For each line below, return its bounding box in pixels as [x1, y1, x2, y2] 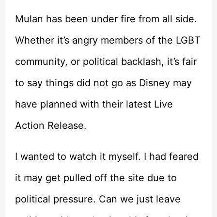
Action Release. [15, 119, 87, 131]
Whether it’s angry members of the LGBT [15, 34, 201, 46]
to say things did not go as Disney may [15, 77, 192, 89]
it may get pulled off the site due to [15, 171, 177, 184]
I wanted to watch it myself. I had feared [15, 150, 199, 162]
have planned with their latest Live [15, 98, 173, 110]
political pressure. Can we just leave [15, 193, 181, 205]
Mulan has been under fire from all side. [15, 13, 197, 25]
